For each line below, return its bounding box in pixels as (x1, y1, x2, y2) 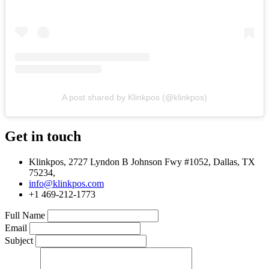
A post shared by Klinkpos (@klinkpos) (62, 92, 207, 103)
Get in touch (5, 128, 81, 145)
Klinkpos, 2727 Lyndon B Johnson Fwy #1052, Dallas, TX (29, 157, 255, 168)
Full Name (5, 210, 45, 221)
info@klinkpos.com (29, 178, 104, 189)
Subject (5, 235, 33, 246)
